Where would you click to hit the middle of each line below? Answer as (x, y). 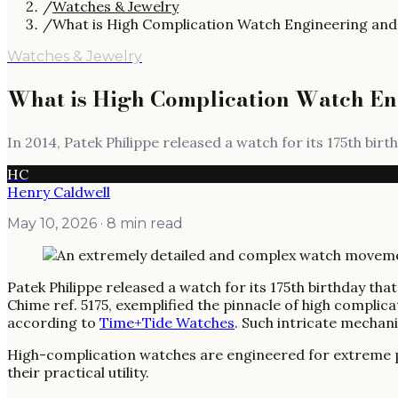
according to (53, 322)
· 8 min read (140, 223)
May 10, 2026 (52, 223)
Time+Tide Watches (167, 322)
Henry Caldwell (59, 191)
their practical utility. (78, 372)
